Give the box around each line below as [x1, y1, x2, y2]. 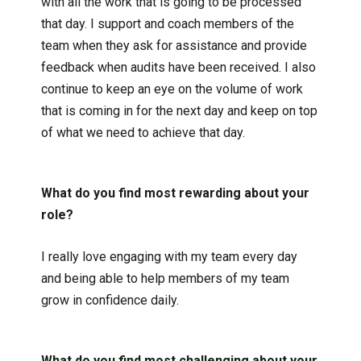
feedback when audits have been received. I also [40, 59, 316, 75]
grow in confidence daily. [40, 292, 182, 308]
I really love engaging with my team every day [40, 248, 297, 264]
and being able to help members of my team [40, 270, 289, 286]
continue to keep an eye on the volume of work [40, 81, 303, 97]
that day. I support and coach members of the [40, 15, 294, 31]
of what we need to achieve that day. [40, 124, 248, 140]
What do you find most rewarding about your [40, 185, 309, 201]
